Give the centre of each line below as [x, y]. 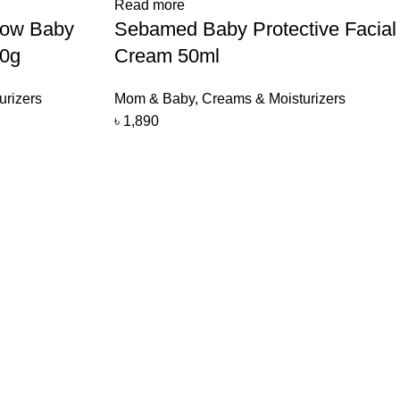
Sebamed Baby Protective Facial [255, 29]
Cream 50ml [167, 56]
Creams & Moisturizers [273, 99]
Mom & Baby [154, 99]
